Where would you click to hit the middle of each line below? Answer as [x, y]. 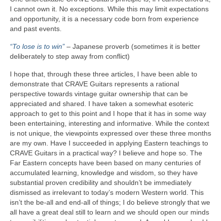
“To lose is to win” [37, 47]
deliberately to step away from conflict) [70, 56]
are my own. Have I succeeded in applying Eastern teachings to [109, 143]
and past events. [36, 29]
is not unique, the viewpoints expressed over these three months [110, 133]
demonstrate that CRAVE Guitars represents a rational [94, 84]
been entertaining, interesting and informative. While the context [110, 124]
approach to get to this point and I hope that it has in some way [108, 114]
